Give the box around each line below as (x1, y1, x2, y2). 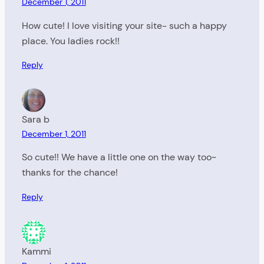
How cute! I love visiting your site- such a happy (21, 19, 227, 32)
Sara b (21, 113, 49, 126)
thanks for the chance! (21, 166, 118, 179)
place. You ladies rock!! (21, 34, 120, 47)
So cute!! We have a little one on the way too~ (21, 151, 216, 164)
